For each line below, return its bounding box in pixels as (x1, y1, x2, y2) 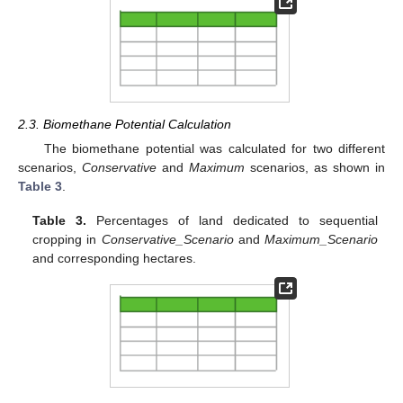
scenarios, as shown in (245, 160, 385, 175)
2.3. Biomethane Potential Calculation (18, 117, 231, 132)
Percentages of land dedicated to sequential (86, 213, 378, 228)
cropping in (32, 232, 102, 247)
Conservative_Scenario (101, 232, 234, 247)
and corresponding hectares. (32, 251, 197, 266)
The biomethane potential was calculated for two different (43, 141, 385, 157)
